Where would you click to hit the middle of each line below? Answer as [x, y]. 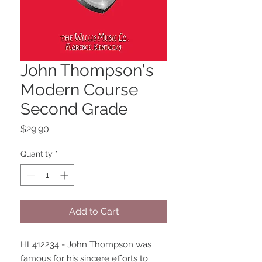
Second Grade [74, 109]
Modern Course [79, 90]
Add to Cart [94, 212]
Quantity [37, 154]
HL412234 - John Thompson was [86, 245]
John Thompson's [87, 71]
